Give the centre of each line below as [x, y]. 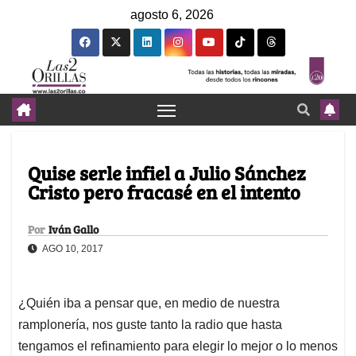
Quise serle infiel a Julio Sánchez [167, 173]
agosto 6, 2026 [172, 15]
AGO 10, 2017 [72, 249]
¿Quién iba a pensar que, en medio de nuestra [149, 304]
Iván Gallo [74, 230]
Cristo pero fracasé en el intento [164, 192]
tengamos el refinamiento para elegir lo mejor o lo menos [178, 346]
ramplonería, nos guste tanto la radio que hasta [150, 325]
